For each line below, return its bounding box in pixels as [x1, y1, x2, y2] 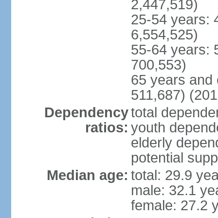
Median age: [46, 167, 128, 183]
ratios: [85, 120, 128, 135]
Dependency [44, 105, 128, 120]
